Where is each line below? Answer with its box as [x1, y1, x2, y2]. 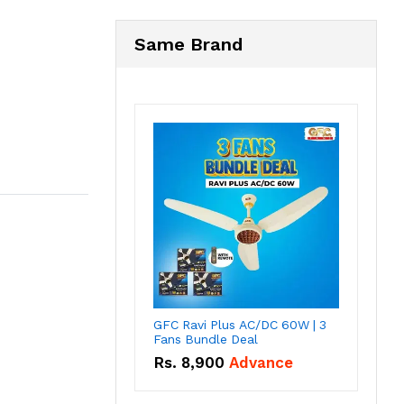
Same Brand [134, 33, 243, 56]
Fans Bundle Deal [153, 332, 258, 347]
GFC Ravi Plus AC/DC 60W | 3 [153, 317, 326, 333]
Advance [229, 353, 293, 372]
